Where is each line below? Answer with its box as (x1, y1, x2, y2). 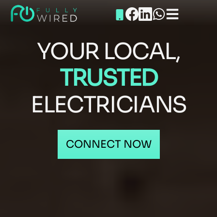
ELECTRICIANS (30, 90, 187, 119)
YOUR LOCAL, (37, 37, 180, 65)
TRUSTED (60, 63, 157, 92)
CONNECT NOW (65, 137, 152, 151)
